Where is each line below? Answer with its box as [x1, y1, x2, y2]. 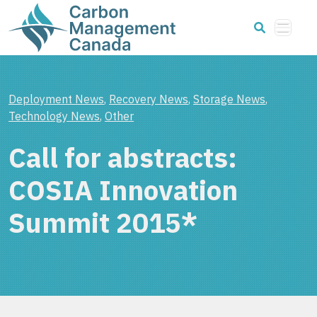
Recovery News [109, 92, 188, 106]
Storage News [193, 92, 265, 106]
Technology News [8, 109, 100, 123]
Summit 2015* [8, 205, 197, 241]
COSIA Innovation [8, 173, 238, 208]
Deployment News [8, 92, 104, 106]
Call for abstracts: [8, 140, 237, 175]
